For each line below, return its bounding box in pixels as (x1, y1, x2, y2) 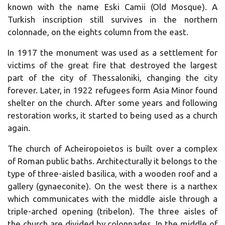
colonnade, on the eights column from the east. (8, 27, 188, 37)
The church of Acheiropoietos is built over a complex (8, 143, 217, 153)
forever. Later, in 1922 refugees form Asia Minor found (8, 85, 217, 95)
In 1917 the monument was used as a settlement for (8, 47, 217, 57)
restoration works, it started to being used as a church (8, 110, 217, 120)
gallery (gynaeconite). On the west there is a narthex (8, 181, 217, 191)
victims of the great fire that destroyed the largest (8, 60, 217, 70)
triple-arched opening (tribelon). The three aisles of (8, 206, 217, 216)
